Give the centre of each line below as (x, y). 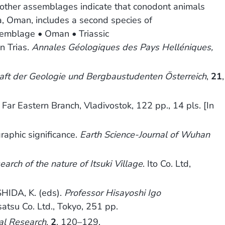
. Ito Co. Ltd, (167, 164)
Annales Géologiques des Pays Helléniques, (123, 47)
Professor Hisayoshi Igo (113, 193)
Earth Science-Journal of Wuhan (145, 135)
